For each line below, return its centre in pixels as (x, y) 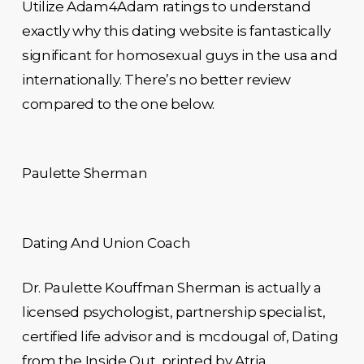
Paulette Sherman (84, 173)
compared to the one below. (118, 104)
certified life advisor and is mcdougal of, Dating (180, 336)
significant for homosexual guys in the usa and (180, 55)
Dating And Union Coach (106, 243)
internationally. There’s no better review (156, 79)
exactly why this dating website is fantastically (176, 30)
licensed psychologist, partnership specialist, (173, 312)
